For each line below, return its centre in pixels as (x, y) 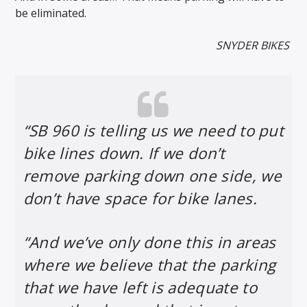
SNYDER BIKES (252, 45)
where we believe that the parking (149, 265)
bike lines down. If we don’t (124, 153)
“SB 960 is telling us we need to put (153, 130)
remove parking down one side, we (152, 175)
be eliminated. (51, 13)
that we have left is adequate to (140, 287)
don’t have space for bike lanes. (140, 198)
